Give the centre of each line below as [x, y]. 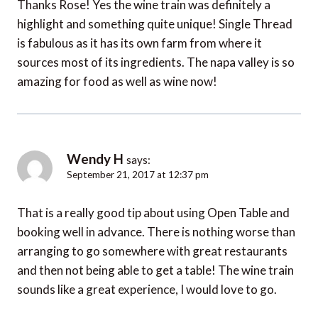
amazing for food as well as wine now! [117, 82]
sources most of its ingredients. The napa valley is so [156, 62]
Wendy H [95, 159]
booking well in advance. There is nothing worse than [156, 232]
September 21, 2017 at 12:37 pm [138, 175]
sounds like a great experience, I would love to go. [147, 290]
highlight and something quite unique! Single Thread [155, 24]
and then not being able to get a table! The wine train [155, 270]
